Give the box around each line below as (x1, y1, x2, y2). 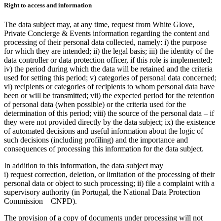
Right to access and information (4, 1, 92, 9)
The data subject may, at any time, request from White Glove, (4, 20, 194, 29)
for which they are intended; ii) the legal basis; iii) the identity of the (4, 47, 214, 56)
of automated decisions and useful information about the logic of (4, 127, 203, 136)
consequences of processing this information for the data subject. (4, 145, 204, 153)
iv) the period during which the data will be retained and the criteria (4, 65, 213, 74)
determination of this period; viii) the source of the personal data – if (4, 109, 214, 118)
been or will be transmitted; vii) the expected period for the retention (4, 91, 215, 100)
